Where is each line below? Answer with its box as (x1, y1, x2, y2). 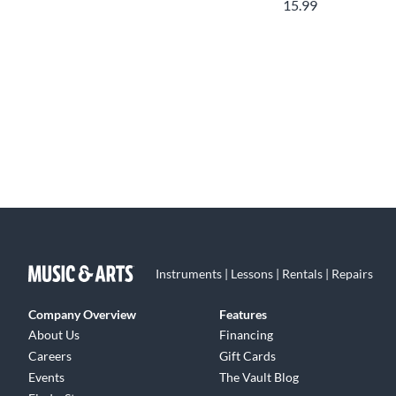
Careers (28, 347, 72, 363)
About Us (28, 326, 80, 342)
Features (219, 306, 268, 322)
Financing (219, 326, 274, 342)
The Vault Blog (219, 369, 300, 385)
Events (28, 369, 65, 385)
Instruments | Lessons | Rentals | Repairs (156, 265, 373, 281)
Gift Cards (219, 347, 277, 363)
